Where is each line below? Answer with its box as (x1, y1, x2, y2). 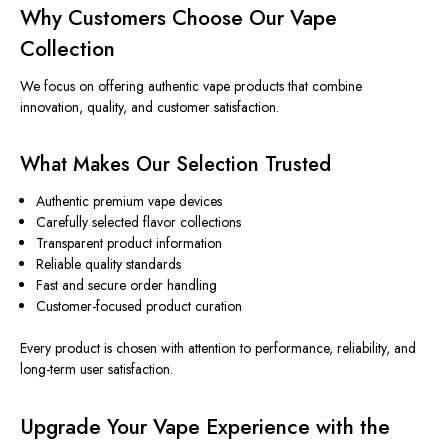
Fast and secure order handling (36, 275, 218, 296)
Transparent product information (36, 233, 223, 254)
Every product (20, 338, 104, 359)
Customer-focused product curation (36, 296, 243, 317)
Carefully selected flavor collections (36, 212, 242, 233)
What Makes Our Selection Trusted (20, 150, 331, 180)
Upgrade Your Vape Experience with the (20, 412, 390, 443)
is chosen (104, 338, 157, 359)
